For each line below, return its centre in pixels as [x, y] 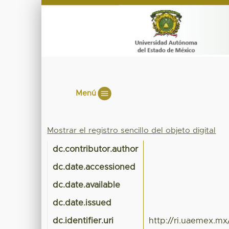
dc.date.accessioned [94, 167]
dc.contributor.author [96, 150]
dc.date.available [87, 185]
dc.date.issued [82, 203]
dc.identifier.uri [83, 221]
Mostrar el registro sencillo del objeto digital [132, 131]
